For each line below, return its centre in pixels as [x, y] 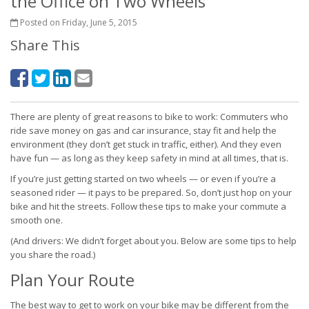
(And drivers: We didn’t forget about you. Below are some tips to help [153, 241]
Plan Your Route [72, 280]
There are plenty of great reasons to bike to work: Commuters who [149, 117]
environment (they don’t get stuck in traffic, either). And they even [146, 144]
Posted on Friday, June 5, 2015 [78, 22]
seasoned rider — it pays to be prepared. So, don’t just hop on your [151, 192]
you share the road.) [53, 255]
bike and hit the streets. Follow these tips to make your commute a [148, 206]
